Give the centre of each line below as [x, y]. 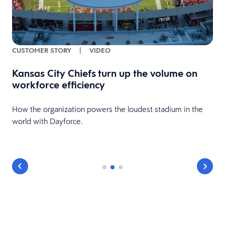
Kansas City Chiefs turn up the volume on [105, 74]
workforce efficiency [59, 85]
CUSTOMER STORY [42, 50]
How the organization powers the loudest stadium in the [107, 109]
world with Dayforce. [47, 121]
